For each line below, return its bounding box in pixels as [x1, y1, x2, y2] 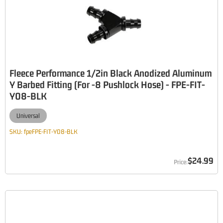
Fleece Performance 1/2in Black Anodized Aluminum [9, 67, 212, 79]
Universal [16, 112, 40, 119]
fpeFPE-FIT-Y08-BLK [24, 128, 78, 135]
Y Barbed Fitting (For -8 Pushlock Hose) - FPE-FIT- [9, 79, 205, 90]
